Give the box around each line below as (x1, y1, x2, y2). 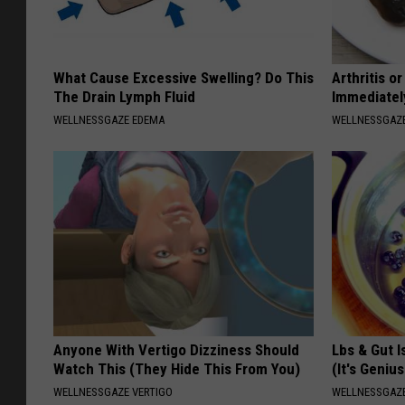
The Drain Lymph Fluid (53, 88, 195, 107)
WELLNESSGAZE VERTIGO (53, 385, 173, 400)
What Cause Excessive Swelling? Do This (53, 69, 314, 88)
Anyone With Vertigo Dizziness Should (53, 341, 299, 360)
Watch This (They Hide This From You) (53, 360, 300, 379)
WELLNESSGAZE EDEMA (53, 113, 165, 127)
